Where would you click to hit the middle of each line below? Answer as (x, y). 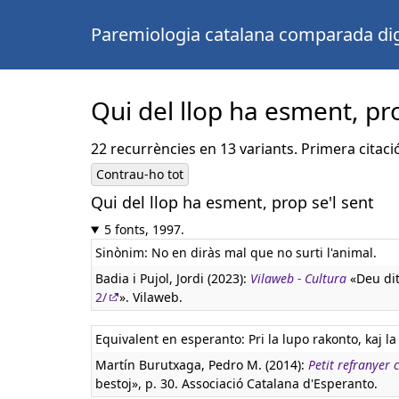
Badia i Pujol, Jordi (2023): (173, 278)
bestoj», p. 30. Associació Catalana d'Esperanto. (236, 383)
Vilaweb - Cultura (298, 278)
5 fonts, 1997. (144, 229)
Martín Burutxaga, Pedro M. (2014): (202, 365)
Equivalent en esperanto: (172, 339)
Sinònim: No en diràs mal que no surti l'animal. (236, 252)
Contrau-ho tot (140, 174)
